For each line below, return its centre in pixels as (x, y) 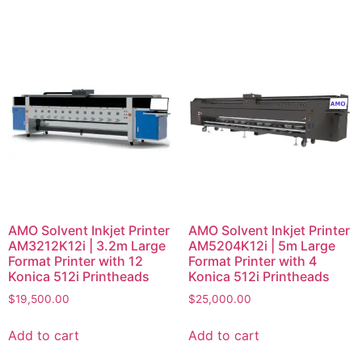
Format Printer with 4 (252, 261)
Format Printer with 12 (76, 261)
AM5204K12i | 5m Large (261, 246)
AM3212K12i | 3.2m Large (87, 246)
